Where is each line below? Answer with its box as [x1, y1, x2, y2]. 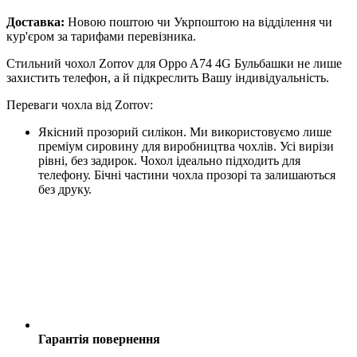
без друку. [38, 182, 92, 196]
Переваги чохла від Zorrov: [6, 97, 153, 112]
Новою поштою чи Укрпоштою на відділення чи [65, 14, 332, 29]
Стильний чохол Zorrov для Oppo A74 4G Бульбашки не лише [6, 56, 342, 70]
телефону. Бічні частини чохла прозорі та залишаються [38, 167, 335, 182]
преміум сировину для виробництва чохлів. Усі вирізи [38, 139, 334, 153]
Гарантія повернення [38, 331, 160, 346]
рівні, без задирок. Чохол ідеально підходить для [38, 153, 300, 167]
